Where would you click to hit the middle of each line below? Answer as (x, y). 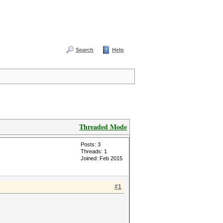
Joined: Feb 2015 (102, 158)
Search (85, 50)
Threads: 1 (94, 151)
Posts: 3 (91, 144)
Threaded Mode (103, 127)
